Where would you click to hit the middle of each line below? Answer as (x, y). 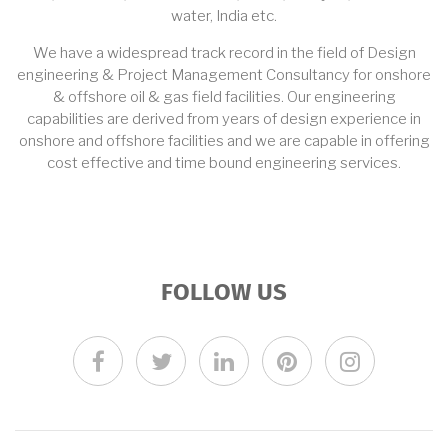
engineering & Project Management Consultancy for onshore (224, 74)
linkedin (271, 360)
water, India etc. (224, 15)
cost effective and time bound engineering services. (224, 162)
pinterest (335, 360)
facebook (146, 360)
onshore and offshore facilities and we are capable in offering (224, 140)
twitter (200, 360)
